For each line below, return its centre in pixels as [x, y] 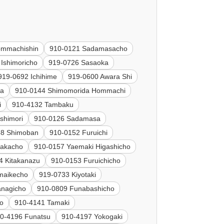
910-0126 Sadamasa [67, 119]
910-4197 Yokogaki [92, 217]
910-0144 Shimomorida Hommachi [70, 91]
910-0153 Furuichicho [86, 161]
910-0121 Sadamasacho [89, 49]
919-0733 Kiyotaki [68, 175]
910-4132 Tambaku [43, 105]
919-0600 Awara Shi [100, 77]
